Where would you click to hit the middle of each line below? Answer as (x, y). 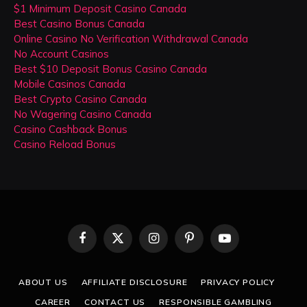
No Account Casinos (61, 53)
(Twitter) (134, 257)
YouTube (241, 244)
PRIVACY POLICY (238, 282)
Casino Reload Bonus (65, 144)
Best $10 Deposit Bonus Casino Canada (110, 69)
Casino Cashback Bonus (71, 129)
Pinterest (207, 244)
